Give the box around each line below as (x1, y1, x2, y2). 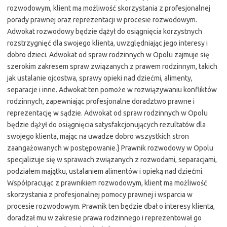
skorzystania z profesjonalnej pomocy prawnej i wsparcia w (7, 190, 193, 199)
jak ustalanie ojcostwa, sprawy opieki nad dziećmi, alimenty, (7, 73, 193, 82)
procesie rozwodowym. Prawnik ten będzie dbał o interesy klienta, (7, 202, 215, 210)
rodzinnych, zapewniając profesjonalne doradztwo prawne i (7, 97, 195, 105)
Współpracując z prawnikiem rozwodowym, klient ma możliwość (7, 178, 207, 187)
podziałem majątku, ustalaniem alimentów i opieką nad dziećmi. (7, 167, 204, 175)
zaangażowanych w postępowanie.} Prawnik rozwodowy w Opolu (7, 143, 213, 152)
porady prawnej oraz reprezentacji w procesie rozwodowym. (7, 15, 197, 24)
